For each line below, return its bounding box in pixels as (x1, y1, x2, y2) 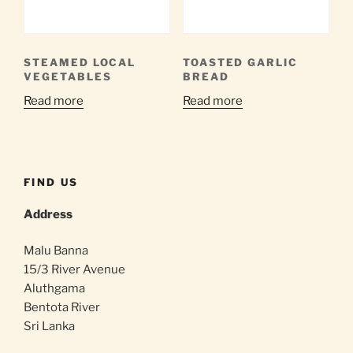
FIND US (24, 176, 79, 189)
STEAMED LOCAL (24, 55, 136, 69)
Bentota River (24, 300, 100, 315)
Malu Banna (24, 243, 88, 258)
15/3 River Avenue (24, 262, 125, 277)
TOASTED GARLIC (182, 55, 299, 69)
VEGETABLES (24, 69, 112, 83)
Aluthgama (24, 281, 85, 296)
